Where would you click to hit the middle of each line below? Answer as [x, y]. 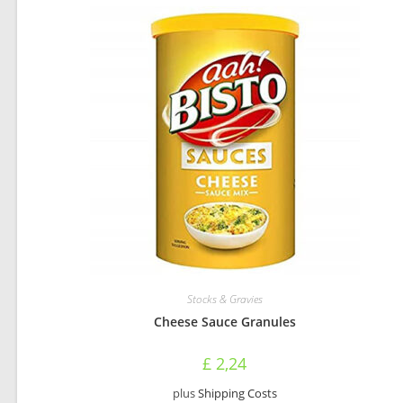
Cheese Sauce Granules [224, 322]
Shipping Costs [237, 394]
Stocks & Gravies [224, 299]
